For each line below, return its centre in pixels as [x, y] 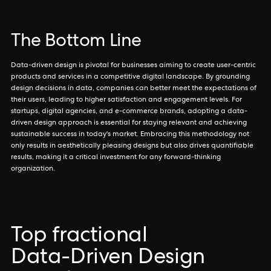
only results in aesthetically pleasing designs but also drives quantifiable [132, 146]
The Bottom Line [76, 42]
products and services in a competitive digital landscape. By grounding [130, 77]
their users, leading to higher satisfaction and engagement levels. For [126, 100]
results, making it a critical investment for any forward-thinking [116, 158]
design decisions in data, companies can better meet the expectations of [134, 89]
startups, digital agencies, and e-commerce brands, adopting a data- [129, 112]
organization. [33, 169]
